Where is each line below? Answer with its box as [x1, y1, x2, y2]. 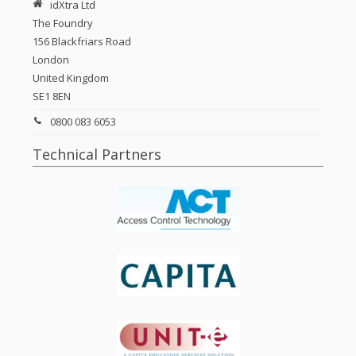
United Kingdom [33, 71, 110, 86]
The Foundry [33, 16, 94, 31]
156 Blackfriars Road [33, 34, 132, 49]
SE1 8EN [33, 89, 72, 104]
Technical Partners [33, 145, 162, 164]
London [33, 52, 70, 68]
